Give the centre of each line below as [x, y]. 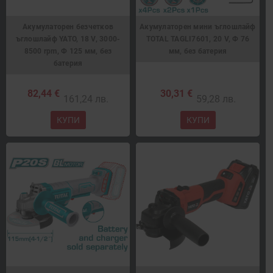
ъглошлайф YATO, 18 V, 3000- [68, 39]
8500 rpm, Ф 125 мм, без [68, 51]
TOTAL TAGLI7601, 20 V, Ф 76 [198, 39]
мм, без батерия [198, 51]
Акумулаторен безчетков [68, 27]
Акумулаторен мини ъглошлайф [198, 27]
